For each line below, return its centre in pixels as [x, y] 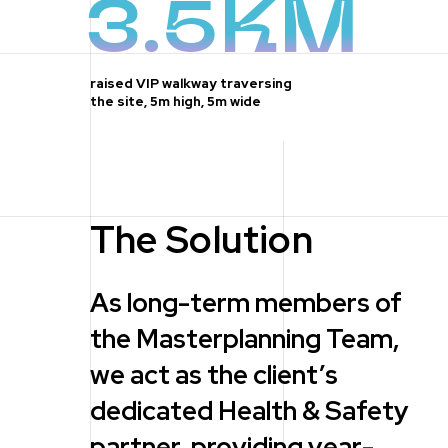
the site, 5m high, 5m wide [175, 102]
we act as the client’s [213, 375]
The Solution [201, 239]
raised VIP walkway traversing [190, 84]
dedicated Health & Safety [249, 411]
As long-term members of [245, 303]
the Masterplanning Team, [244, 339]
